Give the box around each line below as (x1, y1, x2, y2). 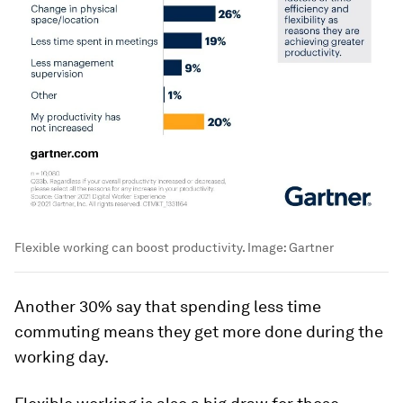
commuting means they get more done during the (14, 321, 383, 341)
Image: (247, 239, 289, 255)
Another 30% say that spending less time (14, 296, 321, 316)
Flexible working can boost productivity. (14, 239, 247, 255)
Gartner (289, 239, 334, 255)
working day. (14, 346, 109, 366)
